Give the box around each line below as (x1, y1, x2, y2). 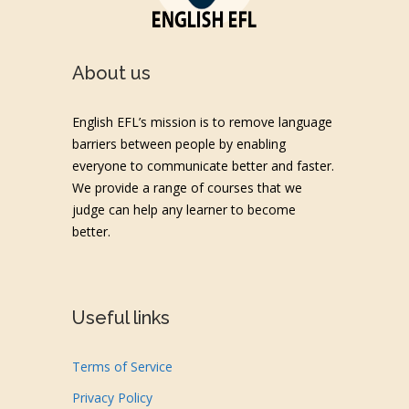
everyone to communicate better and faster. (72, 157, 334, 174)
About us (72, 62, 151, 84)
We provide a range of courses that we (72, 179, 302, 196)
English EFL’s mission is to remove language (72, 113, 332, 131)
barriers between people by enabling (72, 135, 286, 152)
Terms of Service (72, 358, 173, 375)
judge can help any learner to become (72, 201, 296, 218)
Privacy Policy (72, 389, 152, 406)
